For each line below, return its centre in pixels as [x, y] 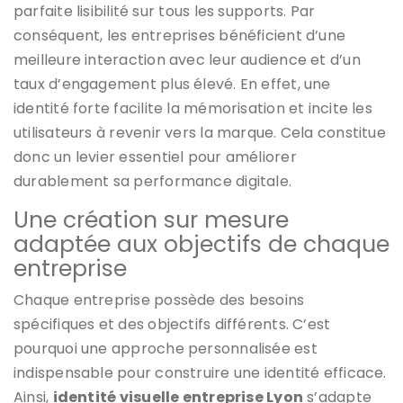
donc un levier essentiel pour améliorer [155, 157]
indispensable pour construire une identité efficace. [200, 373]
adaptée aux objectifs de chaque [201, 245]
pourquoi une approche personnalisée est [166, 349]
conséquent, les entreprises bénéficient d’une [180, 36]
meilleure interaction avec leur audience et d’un [187, 60]
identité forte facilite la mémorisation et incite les [193, 109]
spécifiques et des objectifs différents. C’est [172, 325]
